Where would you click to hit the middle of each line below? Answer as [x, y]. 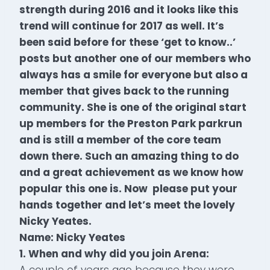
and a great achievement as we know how [131, 172]
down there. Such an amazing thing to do [129, 156]
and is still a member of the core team [120, 140]
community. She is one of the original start [133, 107]
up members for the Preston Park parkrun [131, 123]
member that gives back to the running [124, 91]
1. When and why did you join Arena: [114, 253]
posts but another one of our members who [135, 58]
